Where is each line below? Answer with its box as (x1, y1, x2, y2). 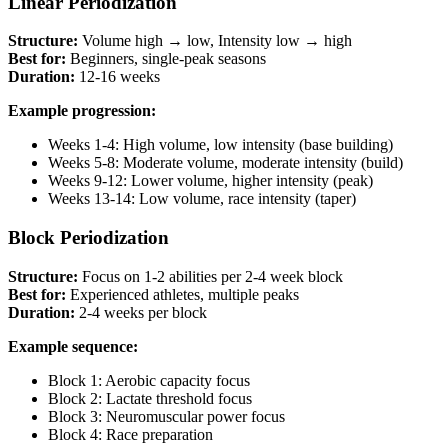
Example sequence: (8, 337, 138, 355)
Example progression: (8, 102, 156, 120)
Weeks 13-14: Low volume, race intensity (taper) (48, 190, 356, 208)
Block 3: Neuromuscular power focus (48, 407, 285, 425)
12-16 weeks (75, 68, 160, 86)
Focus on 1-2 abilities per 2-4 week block (78, 267, 343, 285)
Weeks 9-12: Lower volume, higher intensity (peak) (48, 172, 373, 190)
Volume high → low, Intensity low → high (78, 32, 352, 50)
